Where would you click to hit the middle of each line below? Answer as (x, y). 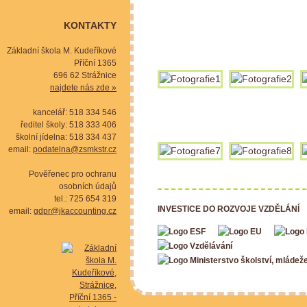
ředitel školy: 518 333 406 (69, 125)
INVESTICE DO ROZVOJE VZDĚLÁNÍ (229, 209)
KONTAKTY (90, 25)
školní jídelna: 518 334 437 (66, 137)
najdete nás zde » (83, 88)
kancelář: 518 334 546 (75, 112)
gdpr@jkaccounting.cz (75, 211)
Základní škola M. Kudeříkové (62, 51)
